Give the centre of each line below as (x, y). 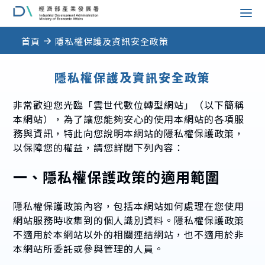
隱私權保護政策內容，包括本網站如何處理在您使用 (129, 206)
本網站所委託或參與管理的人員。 (89, 249)
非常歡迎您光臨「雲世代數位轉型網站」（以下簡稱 (129, 104)
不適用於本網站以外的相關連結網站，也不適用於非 (129, 235)
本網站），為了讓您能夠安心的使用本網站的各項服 (129, 119)
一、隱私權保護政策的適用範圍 (117, 176)
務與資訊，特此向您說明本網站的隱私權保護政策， (129, 133)
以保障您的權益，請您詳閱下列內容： (99, 147)
